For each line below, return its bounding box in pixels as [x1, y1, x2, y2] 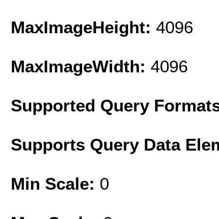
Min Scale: [11, 174, 100, 193]
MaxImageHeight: [11, 17, 156, 37]
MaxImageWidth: [11, 56, 151, 76]
